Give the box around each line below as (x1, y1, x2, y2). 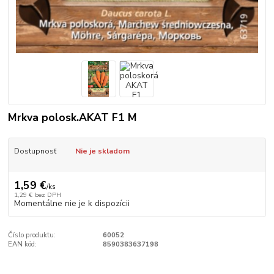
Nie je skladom (75, 146, 130, 156)
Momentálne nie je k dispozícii (13, 197, 130, 209)
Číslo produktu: (8, 230, 56, 240)
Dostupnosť (13, 146, 56, 156)
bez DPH (34, 190, 61, 199)
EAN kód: (8, 239, 37, 249)
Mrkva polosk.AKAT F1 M (8, 109, 138, 125)
